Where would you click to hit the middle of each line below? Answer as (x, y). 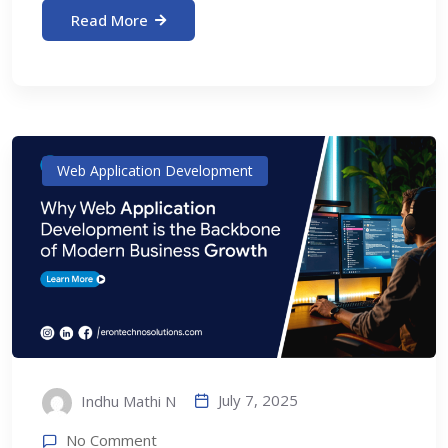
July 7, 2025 (258, 399)
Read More (109, 19)
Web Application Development (155, 170)
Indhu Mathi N (126, 400)
